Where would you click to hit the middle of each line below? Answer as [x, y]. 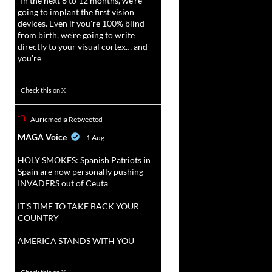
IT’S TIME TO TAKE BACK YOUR [78, 206]
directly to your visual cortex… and [82, 47]
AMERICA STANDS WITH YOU [76, 240]
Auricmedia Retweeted [66, 119]
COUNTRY [38, 217]
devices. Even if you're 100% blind [81, 24]
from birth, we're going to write [76, 35]
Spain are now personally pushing [80, 171]
